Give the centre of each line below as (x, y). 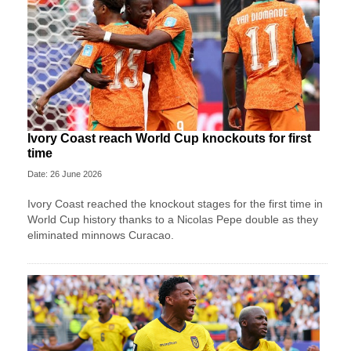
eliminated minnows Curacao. (101, 235)
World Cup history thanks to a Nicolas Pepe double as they (173, 220)
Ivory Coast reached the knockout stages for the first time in (175, 204)
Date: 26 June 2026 (65, 174)
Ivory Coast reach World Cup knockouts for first (169, 139)
